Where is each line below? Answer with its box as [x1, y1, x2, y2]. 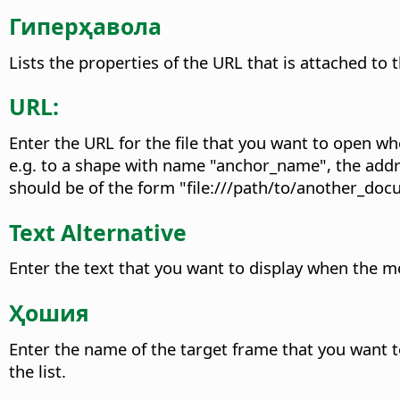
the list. [9, 359, 66, 382]
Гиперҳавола [9, 10, 162, 41]
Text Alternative [9, 216, 187, 247]
